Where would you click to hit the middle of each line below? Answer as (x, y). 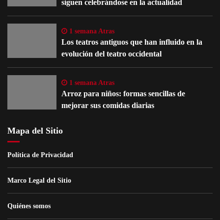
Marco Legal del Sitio (39, 180)
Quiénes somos (29, 206)
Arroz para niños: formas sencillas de (123, 93)
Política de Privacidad (40, 155)
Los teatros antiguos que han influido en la (132, 42)
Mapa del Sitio (35, 130)
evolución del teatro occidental (111, 54)
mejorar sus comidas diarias (108, 105)
